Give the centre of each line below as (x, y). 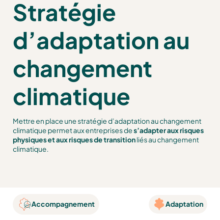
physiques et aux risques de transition (74, 140)
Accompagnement (63, 204)
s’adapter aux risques (168, 130)
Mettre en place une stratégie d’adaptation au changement (107, 121)
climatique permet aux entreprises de (73, 130)
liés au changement (167, 140)
